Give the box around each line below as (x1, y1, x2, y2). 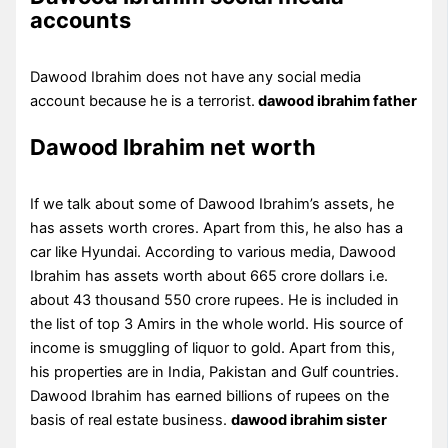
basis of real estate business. (30, 410, 232, 429)
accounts (30, 7, 132, 34)
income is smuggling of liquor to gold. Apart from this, (30, 338, 396, 357)
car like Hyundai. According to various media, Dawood (30, 242, 397, 261)
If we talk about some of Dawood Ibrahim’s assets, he (30, 194, 395, 213)
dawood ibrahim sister (231, 410, 388, 429)
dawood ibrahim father (255, 92, 418, 111)
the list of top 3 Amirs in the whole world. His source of (30, 314, 404, 333)
